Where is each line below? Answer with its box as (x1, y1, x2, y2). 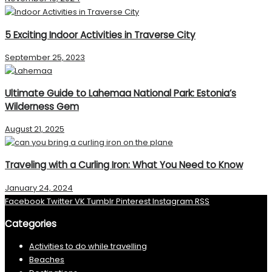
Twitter (47, 195, 73, 207)
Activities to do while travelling (29, 240, 147, 252)
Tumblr (87, 195, 114, 207)
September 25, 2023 (5, 51, 85, 63)
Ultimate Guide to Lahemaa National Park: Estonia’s (5, 86, 236, 100)
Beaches (29, 253, 64, 265)
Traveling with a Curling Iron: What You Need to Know (5, 158, 243, 172)
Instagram (152, 195, 193, 207)
